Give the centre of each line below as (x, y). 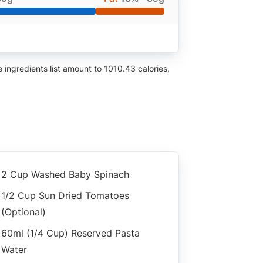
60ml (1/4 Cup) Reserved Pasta (70, 233)
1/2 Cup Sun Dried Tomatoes (65, 195)
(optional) (23, 212)
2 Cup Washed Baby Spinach (65, 174)
